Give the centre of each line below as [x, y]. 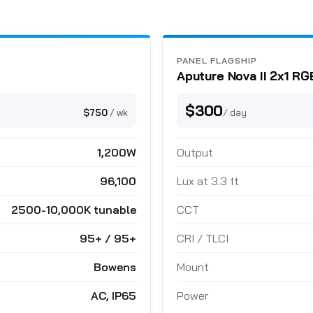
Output [195, 152]
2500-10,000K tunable [74, 209]
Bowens [115, 267]
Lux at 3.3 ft [208, 181]
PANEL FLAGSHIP [217, 60]
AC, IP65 [114, 295]
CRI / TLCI [203, 238]
